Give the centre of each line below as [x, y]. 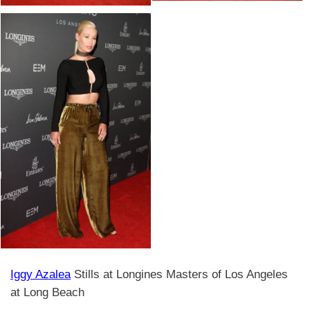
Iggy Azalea [40, 274]
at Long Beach [47, 292]
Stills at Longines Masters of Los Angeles [179, 274]
